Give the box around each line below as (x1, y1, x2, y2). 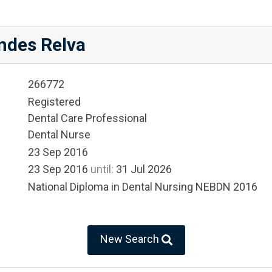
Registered (28, 95, 81, 108)
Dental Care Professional (28, 111, 147, 124)
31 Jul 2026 (114, 163, 172, 176)
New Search (100, 233, 161, 245)
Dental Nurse (28, 127, 90, 141)
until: (90, 163, 114, 176)
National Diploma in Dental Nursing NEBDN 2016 (28, 180, 257, 193)
